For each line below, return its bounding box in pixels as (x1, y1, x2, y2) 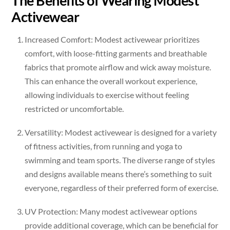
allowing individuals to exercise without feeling (25, 89, 189, 100)
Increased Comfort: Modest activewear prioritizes (25, 34, 200, 44)
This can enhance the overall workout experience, (25, 75, 197, 86)
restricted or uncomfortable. (25, 103, 124, 113)
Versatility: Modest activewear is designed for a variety (25, 127, 217, 137)
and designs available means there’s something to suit (25, 168, 212, 179)
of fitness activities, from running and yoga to (25, 141, 182, 151)
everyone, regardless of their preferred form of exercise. (25, 182, 218, 193)
